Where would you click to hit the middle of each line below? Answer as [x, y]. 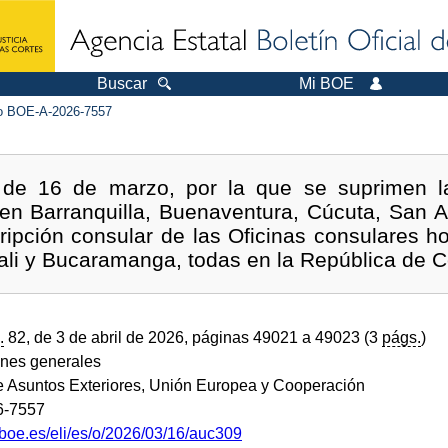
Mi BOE [326, 83]
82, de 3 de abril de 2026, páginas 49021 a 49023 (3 [193, 337]
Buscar [122, 83]
